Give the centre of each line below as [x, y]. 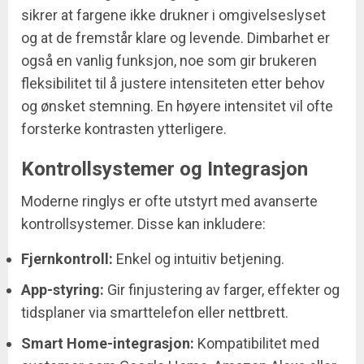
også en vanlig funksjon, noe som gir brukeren [169, 61]
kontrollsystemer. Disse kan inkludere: [143, 224]
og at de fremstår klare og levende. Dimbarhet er [175, 38]
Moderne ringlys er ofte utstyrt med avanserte [169, 201]
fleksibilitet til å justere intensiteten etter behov [173, 84]
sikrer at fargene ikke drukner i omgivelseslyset [173, 15]
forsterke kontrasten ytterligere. [124, 129]
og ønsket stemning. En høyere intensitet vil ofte [177, 106]
